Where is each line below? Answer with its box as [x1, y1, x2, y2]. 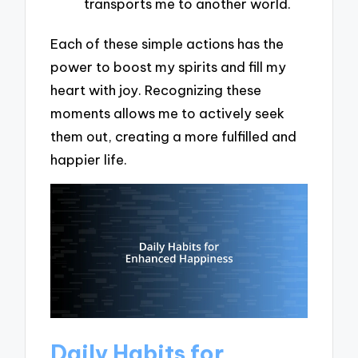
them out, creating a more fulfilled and [50, 128, 297, 145]
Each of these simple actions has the [50, 35, 284, 53]
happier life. [50, 151, 128, 169]
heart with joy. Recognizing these [50, 82, 262, 99]
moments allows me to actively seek [50, 105, 285, 122]
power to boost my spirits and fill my [50, 58, 287, 76]
